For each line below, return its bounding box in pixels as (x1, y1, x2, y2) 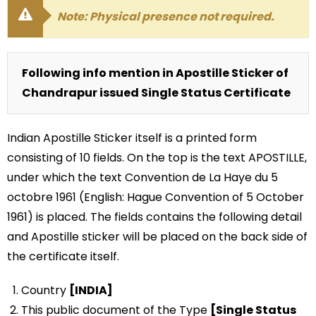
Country (21, 281, 69, 298)
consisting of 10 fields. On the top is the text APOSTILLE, (7, 149, 307, 166)
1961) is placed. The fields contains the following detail (7, 208, 302, 225)
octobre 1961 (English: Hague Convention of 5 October (7, 188, 304, 205)
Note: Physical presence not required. (57, 8, 274, 25)
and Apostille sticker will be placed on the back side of (7, 228, 308, 245)
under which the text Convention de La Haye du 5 (7, 169, 278, 186)
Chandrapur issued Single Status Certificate (22, 84, 291, 101)
